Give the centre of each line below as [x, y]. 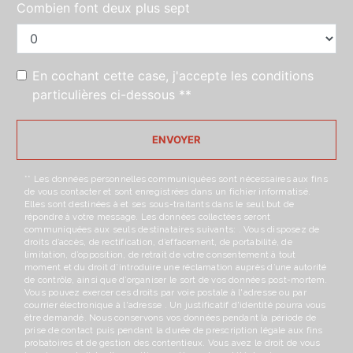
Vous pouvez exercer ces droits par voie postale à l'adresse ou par [165, 293]
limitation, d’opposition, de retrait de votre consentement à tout [160, 255]
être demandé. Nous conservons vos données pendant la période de [171, 318]
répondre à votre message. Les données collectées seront [148, 217]
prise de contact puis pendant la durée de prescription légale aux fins [174, 331]
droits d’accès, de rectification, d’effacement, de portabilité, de [158, 242]
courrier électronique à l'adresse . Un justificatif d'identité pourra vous [175, 305]
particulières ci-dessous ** [112, 95]
